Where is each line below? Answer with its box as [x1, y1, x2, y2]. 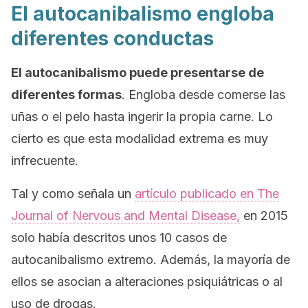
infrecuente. [11, 153, 78, 168]
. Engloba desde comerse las [122, 87, 285, 102]
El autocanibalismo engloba [11, 2, 274, 25]
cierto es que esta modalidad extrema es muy [11, 131, 268, 146]
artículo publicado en [135, 186, 257, 201]
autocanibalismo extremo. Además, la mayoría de [11, 252, 290, 267]
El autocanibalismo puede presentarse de [11, 65, 264, 80]
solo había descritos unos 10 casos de [11, 230, 227, 245]
